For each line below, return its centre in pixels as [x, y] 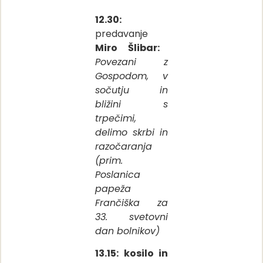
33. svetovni [131, 217]
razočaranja [124, 146]
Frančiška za [131, 203]
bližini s [131, 104]
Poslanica [118, 174]
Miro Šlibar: [127, 48]
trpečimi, [116, 118]
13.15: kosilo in [131, 254]
